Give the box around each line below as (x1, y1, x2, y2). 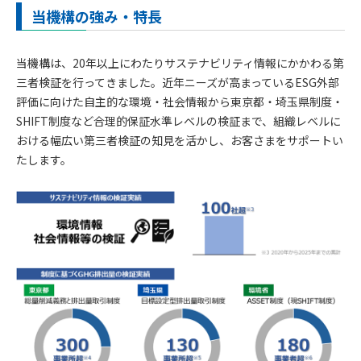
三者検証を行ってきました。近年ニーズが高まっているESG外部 (16, 74, 339, 91)
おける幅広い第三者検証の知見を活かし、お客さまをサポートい (16, 132, 343, 149)
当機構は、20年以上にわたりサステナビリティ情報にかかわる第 (16, 55, 344, 72)
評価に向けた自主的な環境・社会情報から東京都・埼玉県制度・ (16, 93, 343, 110)
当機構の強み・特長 (31, 6, 162, 27)
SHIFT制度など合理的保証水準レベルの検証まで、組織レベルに (16, 113, 341, 130)
